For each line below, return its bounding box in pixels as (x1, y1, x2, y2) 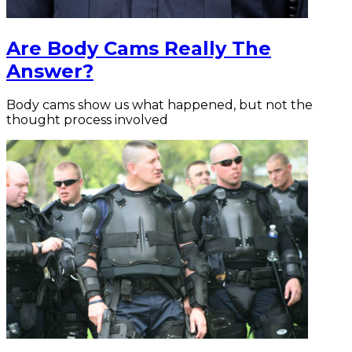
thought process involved (6, 112, 168, 128)
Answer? (6, 59, 93, 82)
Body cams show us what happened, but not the (6, 97, 313, 113)
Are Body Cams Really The (6, 36, 271, 60)
